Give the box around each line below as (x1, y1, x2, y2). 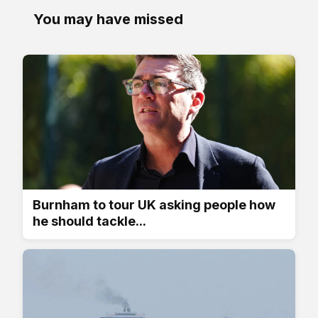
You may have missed (33, 10, 183, 28)
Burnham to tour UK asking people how (33, 197, 275, 212)
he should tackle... (33, 213, 146, 229)
